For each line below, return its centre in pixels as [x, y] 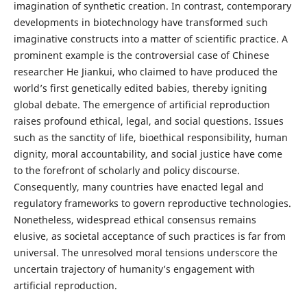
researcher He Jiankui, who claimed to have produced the [145, 72]
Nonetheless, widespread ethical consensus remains [135, 220]
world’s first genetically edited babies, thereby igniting [140, 88]
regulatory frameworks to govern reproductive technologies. [152, 204]
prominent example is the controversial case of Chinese [141, 56]
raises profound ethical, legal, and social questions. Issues [148, 121]
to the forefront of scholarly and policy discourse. [126, 171]
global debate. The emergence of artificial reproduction [142, 105]
